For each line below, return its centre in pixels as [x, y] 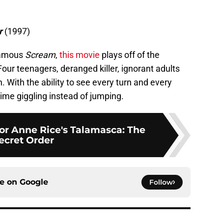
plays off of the [130, 55]
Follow [161, 182]
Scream [40, 55]
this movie [79, 55]
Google [34, 182]
